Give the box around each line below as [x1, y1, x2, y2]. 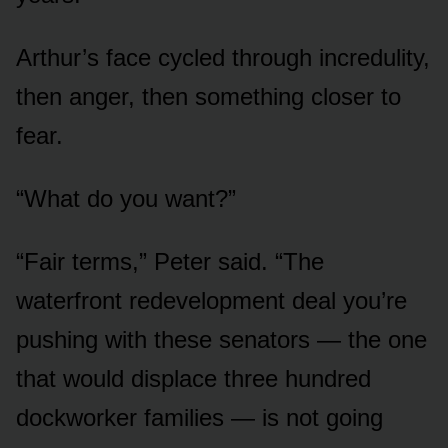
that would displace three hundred [16, 364, 371, 392]
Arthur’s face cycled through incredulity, [16, 43, 430, 71]
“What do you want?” [16, 184, 236, 212]
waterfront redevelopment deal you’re [16, 286, 407, 314]
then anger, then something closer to [16, 82, 401, 110]
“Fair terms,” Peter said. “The [16, 247, 324, 275]
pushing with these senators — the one [16, 325, 427, 353]
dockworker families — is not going [16, 403, 383, 431]
